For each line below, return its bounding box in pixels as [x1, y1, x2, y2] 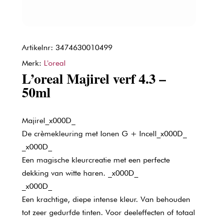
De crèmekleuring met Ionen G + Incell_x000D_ [21, 129, 187, 138]
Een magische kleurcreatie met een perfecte [21, 155, 170, 164]
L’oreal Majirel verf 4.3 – [21, 69, 166, 89]
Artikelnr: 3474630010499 [21, 43, 112, 52]
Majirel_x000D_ [21, 116, 75, 125]
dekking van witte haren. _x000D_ [21, 168, 138, 178]
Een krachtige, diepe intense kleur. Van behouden [21, 195, 190, 204]
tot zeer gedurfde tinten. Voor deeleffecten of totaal [21, 208, 195, 217]
